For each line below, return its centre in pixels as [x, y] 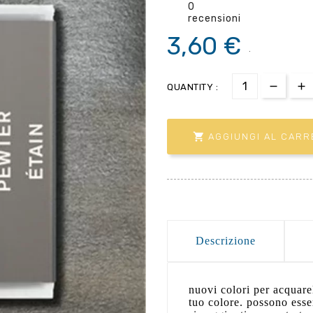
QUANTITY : [192, 87]
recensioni [214, 18]
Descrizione [226, 240]
